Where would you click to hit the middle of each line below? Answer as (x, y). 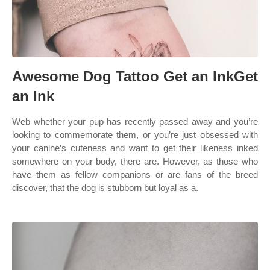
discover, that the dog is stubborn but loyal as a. (105, 188)
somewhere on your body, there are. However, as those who (135, 161)
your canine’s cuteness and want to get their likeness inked (135, 148)
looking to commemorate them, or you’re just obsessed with (135, 135)
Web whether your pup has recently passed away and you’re (135, 121)
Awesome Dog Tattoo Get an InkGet (135, 76)
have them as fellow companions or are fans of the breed (135, 174)
